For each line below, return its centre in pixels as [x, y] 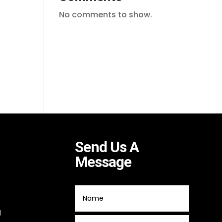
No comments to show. [106, 15]
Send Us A [107, 147]
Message [103, 162]
